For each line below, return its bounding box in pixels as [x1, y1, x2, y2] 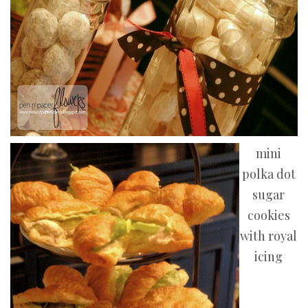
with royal [240, 228, 297, 245]
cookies [247, 207, 290, 224]
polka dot [241, 166, 296, 183]
